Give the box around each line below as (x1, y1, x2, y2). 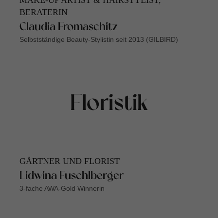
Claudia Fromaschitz (19, 22, 117, 33)
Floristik (70, 94, 148, 115)
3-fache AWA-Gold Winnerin (19, 184, 105, 193)
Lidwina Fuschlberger (19, 171, 124, 182)
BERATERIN (19, 7, 68, 18)
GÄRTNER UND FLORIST (19, 156, 120, 166)
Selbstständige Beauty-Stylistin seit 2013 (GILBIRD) (19, 36, 178, 44)
